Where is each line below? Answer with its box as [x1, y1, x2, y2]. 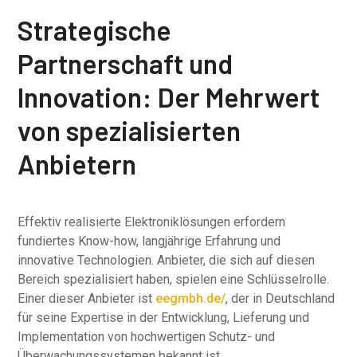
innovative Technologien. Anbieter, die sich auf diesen [18, 253, 316, 268]
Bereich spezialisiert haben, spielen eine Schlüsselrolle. [18, 272, 330, 287]
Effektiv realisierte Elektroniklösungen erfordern [18, 214, 286, 229]
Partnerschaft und [18, 47, 233, 80]
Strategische [18, 14, 172, 46]
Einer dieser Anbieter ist [18, 291, 156, 306]
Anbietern [18, 147, 137, 180]
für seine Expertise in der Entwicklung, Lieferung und [18, 310, 310, 325]
